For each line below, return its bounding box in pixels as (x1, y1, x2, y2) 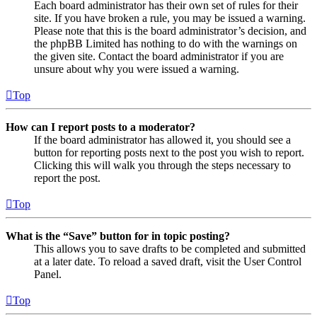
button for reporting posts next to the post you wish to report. (34, 146, 304, 158)
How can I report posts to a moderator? (6, 120, 195, 133)
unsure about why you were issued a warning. (34, 62, 239, 75)
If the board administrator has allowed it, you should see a (34, 133, 291, 146)
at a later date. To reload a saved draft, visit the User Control (34, 255, 301, 267)
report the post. (34, 171, 100, 184)
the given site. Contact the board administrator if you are (34, 50, 284, 62)
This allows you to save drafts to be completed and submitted (34, 242, 306, 255)
